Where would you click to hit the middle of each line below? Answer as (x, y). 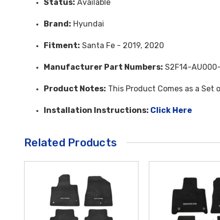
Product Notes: (75, 88)
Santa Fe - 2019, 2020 (122, 45)
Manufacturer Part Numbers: (103, 67)
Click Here (171, 110)
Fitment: (62, 45)
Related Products (70, 142)
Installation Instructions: (97, 110)
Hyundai (88, 24)
